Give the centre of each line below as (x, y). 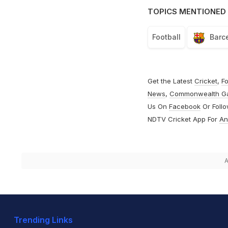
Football (166, 37)
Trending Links (43, 220)
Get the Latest (171, 81)
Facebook (184, 107)
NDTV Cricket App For (183, 119)
